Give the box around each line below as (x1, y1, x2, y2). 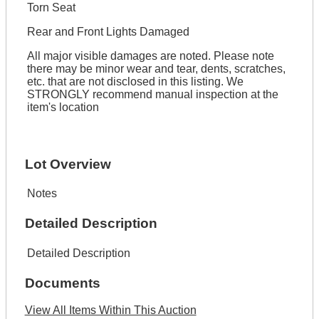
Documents (24, 275, 100, 291)
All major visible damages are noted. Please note (26, 50, 274, 62)
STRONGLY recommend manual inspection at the (26, 88, 278, 100)
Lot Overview (24, 156, 111, 172)
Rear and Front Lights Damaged (26, 26, 189, 38)
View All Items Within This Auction (24, 304, 197, 317)
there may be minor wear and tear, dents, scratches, (26, 63, 286, 75)
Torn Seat (26, 1, 75, 14)
